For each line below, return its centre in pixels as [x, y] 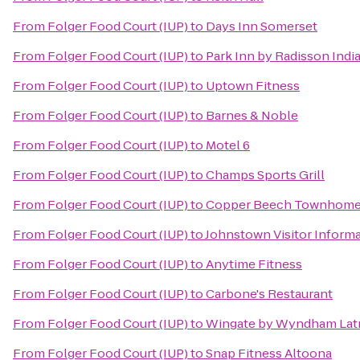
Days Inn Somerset [262, 26]
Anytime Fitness [254, 264]
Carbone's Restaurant [269, 294]
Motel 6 [228, 145]
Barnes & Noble [252, 115]
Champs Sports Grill [265, 175]
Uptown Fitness [253, 86]
